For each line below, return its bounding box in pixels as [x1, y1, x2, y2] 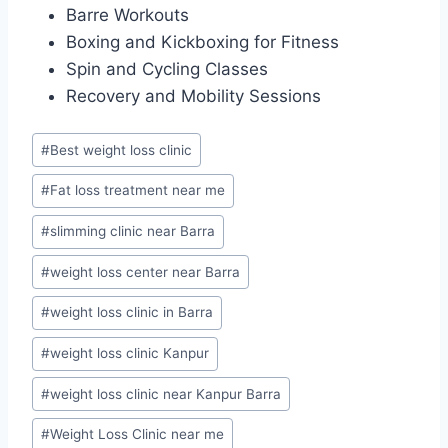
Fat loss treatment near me [50, 182, 226, 199]
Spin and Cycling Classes [66, 58, 268, 79]
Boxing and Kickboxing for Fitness [66, 31, 339, 52]
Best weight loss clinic [50, 141, 193, 158]
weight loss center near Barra [50, 263, 241, 280]
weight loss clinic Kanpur [50, 345, 210, 362]
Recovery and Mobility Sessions [66, 85, 321, 106]
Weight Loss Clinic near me [50, 426, 225, 443]
